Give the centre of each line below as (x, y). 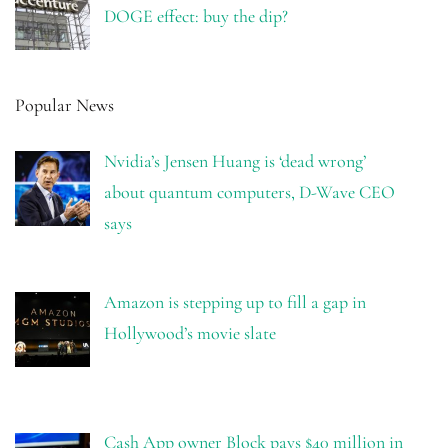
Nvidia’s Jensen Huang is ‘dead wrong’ (234, 160)
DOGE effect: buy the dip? (195, 15)
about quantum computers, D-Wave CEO (249, 191)
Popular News (64, 104)
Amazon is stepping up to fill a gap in (234, 301)
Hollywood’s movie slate (189, 332)
